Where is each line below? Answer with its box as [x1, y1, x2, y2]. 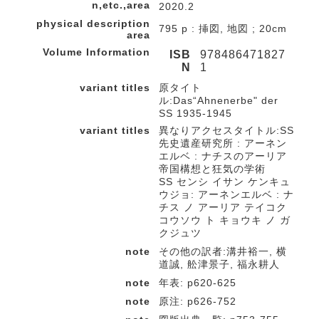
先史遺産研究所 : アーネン [159, 137, 287, 149]
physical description [36, 18, 150, 29]
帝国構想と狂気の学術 [159, 163, 266, 174]
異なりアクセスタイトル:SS [159, 125, 294, 136]
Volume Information [43, 46, 150, 58]
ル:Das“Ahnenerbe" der [159, 95, 278, 106]
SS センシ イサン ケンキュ [159, 176, 291, 187]
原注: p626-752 [159, 296, 236, 307]
